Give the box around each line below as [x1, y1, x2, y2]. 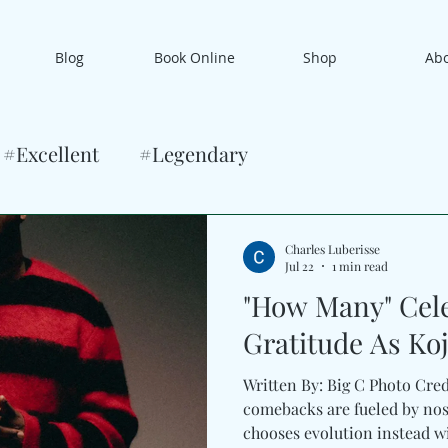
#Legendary [139, 140, 248, 167]
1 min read [332, 258, 388, 274]
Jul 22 [285, 258, 314, 274]
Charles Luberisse [285, 240, 380, 257]
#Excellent [3, 140, 99, 167]
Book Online [154, 48, 235, 67]
